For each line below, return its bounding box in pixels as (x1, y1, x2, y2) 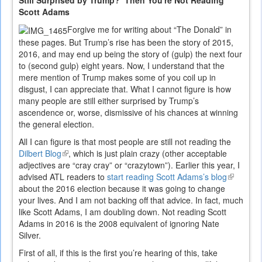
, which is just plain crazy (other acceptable (68, 147, 227, 160)
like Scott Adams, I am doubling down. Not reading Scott (19, 206, 226, 218)
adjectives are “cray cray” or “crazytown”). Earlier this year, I (19, 159, 240, 171)
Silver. (19, 229, 41, 242)
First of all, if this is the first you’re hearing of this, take (19, 247, 218, 259)
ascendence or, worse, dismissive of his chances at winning (19, 106, 238, 119)
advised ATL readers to (19, 171, 107, 183)
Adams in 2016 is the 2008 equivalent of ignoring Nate (19, 218, 219, 230)
